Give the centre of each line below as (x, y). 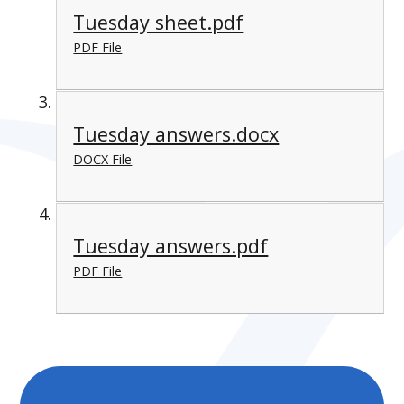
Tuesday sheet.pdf (159, 22)
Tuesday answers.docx (176, 133)
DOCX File (103, 159)
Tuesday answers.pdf (171, 245)
